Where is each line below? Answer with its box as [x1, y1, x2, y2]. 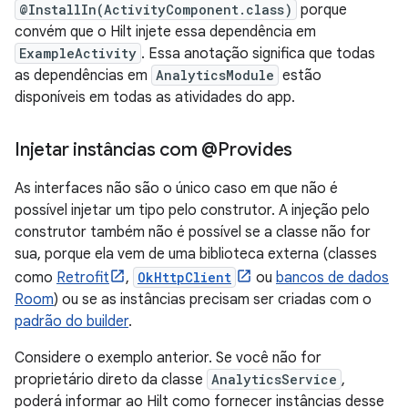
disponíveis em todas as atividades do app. [15, 88, 295, 107]
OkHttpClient [138, 269, 231, 286]
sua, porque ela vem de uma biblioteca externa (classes [15, 245, 377, 263]
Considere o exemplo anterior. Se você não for [15, 349, 321, 367]
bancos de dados [276, 269, 389, 287]
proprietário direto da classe [15, 371, 207, 389]
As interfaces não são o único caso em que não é [15, 179, 338, 198]
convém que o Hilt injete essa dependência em [15, 23, 316, 41]
